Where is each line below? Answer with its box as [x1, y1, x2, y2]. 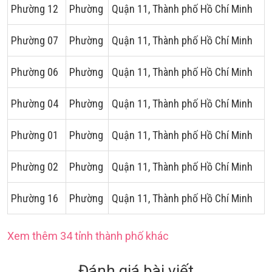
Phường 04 [11, 97, 58, 110]
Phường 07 [11, 34, 58, 47]
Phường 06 [11, 66, 58, 78]
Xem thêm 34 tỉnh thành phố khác [7, 229, 169, 242]
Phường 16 [11, 192, 58, 205]
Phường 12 [11, 2, 58, 15]
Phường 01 [11, 129, 58, 141]
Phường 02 [11, 160, 58, 173]
